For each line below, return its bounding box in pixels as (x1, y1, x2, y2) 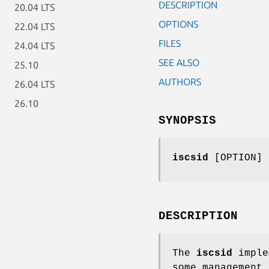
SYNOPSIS (159, 113, 216, 127)
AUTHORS (159, 76, 201, 87)
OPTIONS (159, 18, 198, 29)
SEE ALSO (159, 56, 199, 68)
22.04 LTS (14, 21, 55, 32)
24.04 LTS (14, 40, 55, 51)
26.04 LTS (14, 79, 55, 89)
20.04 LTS (14, 2, 55, 13)
